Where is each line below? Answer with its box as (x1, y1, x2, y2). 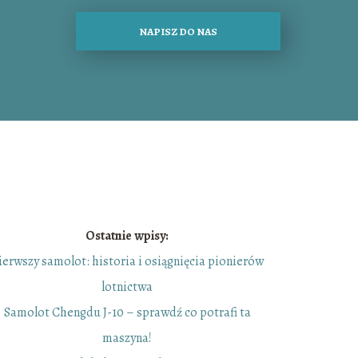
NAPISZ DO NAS (139, 24, 217, 40)
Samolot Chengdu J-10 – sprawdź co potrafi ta (3, 304, 251, 322)
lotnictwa (101, 278, 153, 296)
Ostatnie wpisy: (86, 227, 169, 245)
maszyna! (102, 329, 153, 348)
